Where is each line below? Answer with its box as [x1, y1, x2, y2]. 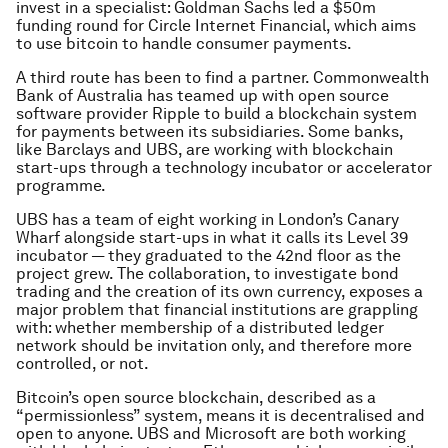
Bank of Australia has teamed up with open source [16, 86, 389, 106]
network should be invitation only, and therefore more [16, 336, 412, 356]
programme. [16, 176, 106, 196]
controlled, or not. [16, 354, 149, 374]
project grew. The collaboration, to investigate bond [16, 264, 399, 284]
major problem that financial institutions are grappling [16, 300, 418, 320]
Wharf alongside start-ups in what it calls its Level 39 [16, 228, 408, 248]
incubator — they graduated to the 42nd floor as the [16, 246, 401, 266]
